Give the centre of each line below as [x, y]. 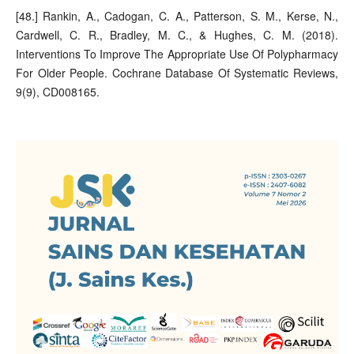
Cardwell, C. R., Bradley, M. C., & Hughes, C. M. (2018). [177, 34]
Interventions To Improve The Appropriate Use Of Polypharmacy [177, 53]
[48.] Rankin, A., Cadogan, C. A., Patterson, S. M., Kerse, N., [177, 15]
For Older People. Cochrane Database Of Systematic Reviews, [177, 72]
